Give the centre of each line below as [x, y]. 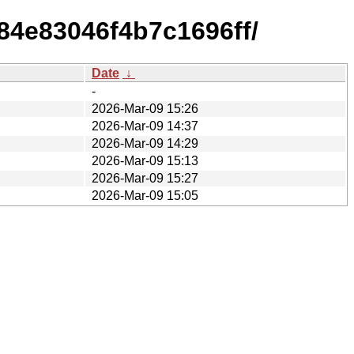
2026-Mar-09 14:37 [145, 126]
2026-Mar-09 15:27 [145, 178]
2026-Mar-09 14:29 [145, 143]
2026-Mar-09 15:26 [145, 108]
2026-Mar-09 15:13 [145, 160]
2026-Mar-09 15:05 [145, 195]
